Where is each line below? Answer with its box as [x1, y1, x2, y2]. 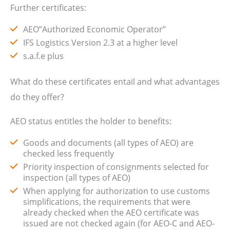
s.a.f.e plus [23, 50, 66, 62]
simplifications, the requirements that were [23, 196, 190, 208]
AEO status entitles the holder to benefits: [10, 114, 171, 127]
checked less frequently [23, 147, 114, 160]
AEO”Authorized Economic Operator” [23, 23, 168, 35]
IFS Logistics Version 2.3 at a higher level [23, 36, 178, 49]
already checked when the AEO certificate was [23, 206, 199, 219]
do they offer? [10, 91, 64, 103]
